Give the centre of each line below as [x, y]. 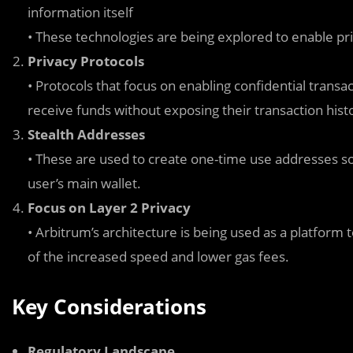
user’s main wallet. [84, 183]
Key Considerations [109, 307]
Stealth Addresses [86, 134]
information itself [80, 12]
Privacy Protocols [86, 61]
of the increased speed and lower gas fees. [158, 256]
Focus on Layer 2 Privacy [109, 208]
